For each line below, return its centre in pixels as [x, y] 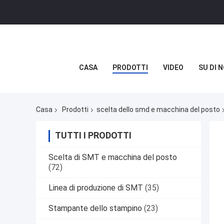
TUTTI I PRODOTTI [93, 135]
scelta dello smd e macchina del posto [158, 110]
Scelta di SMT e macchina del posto [113, 157]
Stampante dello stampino [95, 208]
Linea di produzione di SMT [96, 188]
